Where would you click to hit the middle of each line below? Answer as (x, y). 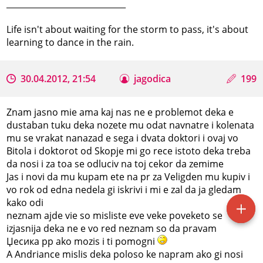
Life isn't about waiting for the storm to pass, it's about (128, 29)
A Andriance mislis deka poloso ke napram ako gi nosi (125, 254)
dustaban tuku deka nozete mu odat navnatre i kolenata (131, 125)
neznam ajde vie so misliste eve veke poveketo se (115, 215)
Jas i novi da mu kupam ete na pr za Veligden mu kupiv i (129, 176)
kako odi (25, 202)
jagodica (153, 78)
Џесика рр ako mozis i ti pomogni (82, 241)
